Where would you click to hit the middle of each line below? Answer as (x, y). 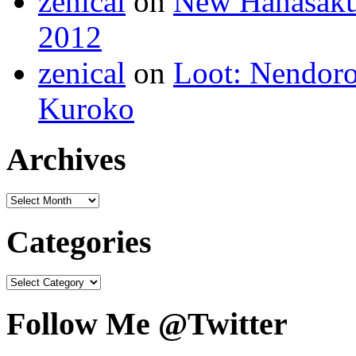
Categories (79, 242)
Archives (66, 160)
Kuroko (86, 108)
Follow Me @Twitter (147, 324)
